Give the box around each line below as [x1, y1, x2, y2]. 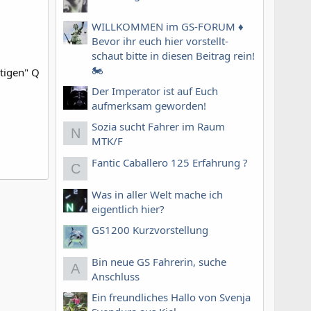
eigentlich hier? [92, 201, 165, 216]
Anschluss [92, 269, 140, 283]
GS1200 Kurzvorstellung [92, 222, 208, 237]
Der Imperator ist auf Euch [92, 84, 218, 98]
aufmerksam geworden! [92, 99, 206, 112]
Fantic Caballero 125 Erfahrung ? [92, 155, 248, 169]
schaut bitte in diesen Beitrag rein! [92, 48, 255, 62]
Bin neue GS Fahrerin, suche [92, 254, 226, 269]
